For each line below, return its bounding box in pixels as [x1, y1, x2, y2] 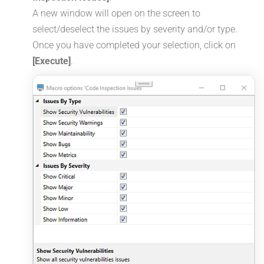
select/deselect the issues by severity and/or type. [32, 24, 237, 35]
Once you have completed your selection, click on [32, 39, 236, 51]
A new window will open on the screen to [32, 8, 200, 19]
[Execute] [32, 55, 71, 67]
